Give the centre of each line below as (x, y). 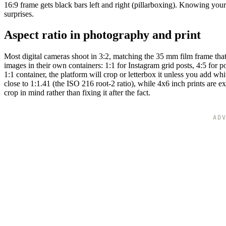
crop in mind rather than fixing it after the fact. (77, 93)
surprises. (19, 14)
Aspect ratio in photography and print (102, 35)
